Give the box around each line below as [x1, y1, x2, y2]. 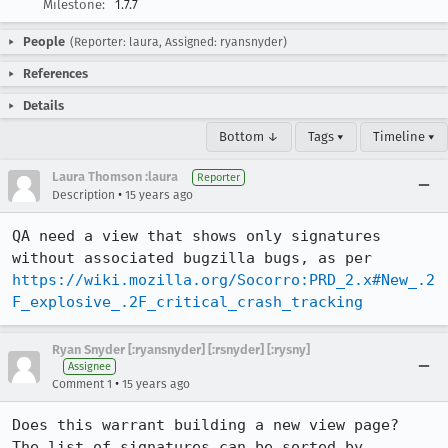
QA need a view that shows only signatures [12, 227, 381, 245]
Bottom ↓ [219, 129, 279, 144]
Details [23, 98, 64, 113]
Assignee [68, 360, 111, 373]
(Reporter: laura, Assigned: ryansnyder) [70, 35, 287, 49]
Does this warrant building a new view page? [12, 416, 399, 434]
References [23, 66, 88, 81]
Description [52, 188, 115, 202]
